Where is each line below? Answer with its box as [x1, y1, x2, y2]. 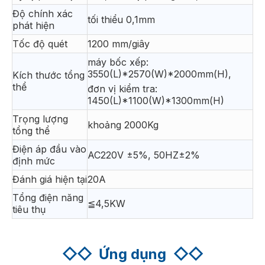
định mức [12, 154, 55, 167]
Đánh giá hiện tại [12, 173, 87, 185]
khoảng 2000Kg [88, 118, 159, 131]
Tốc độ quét [12, 37, 67, 50]
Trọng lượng [12, 112, 68, 125]
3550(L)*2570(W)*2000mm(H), [88, 67, 231, 80]
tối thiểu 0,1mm [88, 13, 155, 25]
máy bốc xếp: [88, 56, 148, 68]
